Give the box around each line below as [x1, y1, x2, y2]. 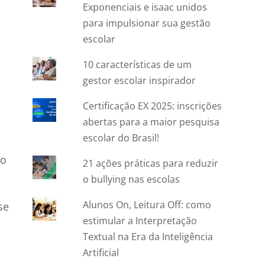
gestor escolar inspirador [83, 74, 196, 88]
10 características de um [83, 58, 192, 72]
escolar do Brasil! [83, 131, 160, 145]
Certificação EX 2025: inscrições [83, 99, 222, 113]
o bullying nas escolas [83, 173, 180, 186]
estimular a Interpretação [83, 214, 198, 228]
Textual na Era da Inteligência [83, 230, 214, 244]
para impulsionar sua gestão [83, 17, 211, 30]
